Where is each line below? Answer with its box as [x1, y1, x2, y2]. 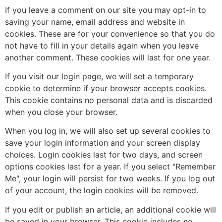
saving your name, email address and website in [5, 16, 185, 27]
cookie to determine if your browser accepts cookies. [5, 83, 207, 93]
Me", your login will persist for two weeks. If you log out [5, 173, 215, 184]
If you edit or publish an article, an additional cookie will [5, 204, 216, 215]
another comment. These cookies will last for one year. [5, 52, 211, 62]
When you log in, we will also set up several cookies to [5, 126, 211, 136]
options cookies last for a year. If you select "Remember [5, 162, 216, 172]
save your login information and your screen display [5, 138, 200, 148]
